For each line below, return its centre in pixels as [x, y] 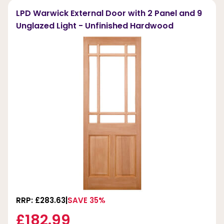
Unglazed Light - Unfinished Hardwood [95, 26]
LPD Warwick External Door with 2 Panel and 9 [109, 13]
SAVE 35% [86, 200]
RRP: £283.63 [41, 200]
